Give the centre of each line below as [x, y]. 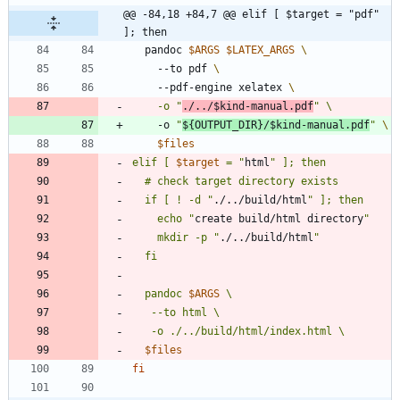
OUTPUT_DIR [226, 125]
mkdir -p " [188, 238]
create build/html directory [279, 219]
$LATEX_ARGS [260, 50]
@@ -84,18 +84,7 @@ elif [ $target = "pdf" [251, 15]
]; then [145, 33]
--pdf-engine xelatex [223, 88]
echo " [176, 219]
